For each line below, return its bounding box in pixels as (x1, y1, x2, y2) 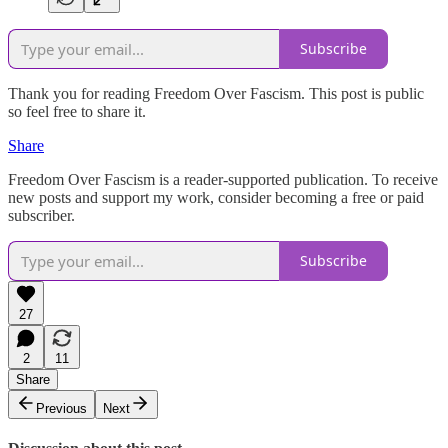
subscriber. (8, 206, 75, 224)
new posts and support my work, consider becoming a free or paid (8, 188, 424, 206)
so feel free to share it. (8, 102, 146, 120)
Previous (36, 400, 87, 416)
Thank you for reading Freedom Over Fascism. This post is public (8, 84, 424, 102)
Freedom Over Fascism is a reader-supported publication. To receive (8, 170, 438, 188)
